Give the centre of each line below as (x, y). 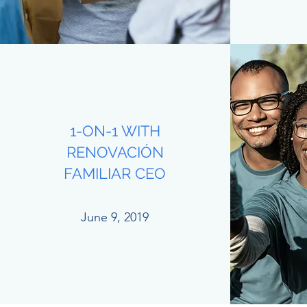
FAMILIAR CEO (115, 173)
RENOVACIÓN (115, 152)
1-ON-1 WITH (115, 131)
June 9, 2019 (115, 217)
